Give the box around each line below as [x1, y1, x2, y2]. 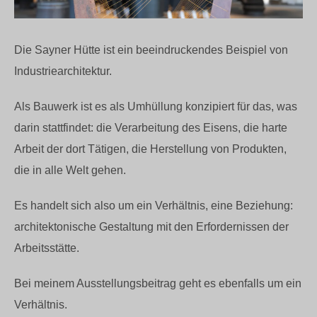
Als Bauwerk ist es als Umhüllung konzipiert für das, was [14, 100, 297, 113]
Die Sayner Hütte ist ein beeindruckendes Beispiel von [14, 43, 288, 56]
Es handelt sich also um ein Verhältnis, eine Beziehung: [14, 199, 293, 212]
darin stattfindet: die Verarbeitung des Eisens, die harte [14, 121, 287, 134]
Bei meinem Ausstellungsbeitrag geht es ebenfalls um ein [14, 277, 301, 289]
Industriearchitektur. [14, 64, 112, 77]
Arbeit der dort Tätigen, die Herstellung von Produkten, [14, 142, 287, 155]
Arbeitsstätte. [14, 241, 82, 254]
